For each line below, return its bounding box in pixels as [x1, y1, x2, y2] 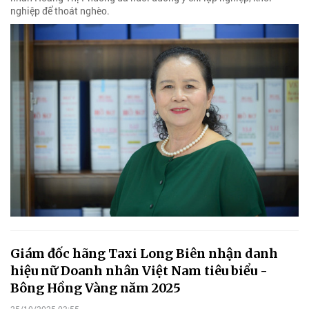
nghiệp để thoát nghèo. [10, 3, 110, 17]
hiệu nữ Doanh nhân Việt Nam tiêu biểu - [10, 262, 268, 279]
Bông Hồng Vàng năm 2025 [10, 279, 181, 296]
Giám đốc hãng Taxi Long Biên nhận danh [10, 245, 278, 261]
